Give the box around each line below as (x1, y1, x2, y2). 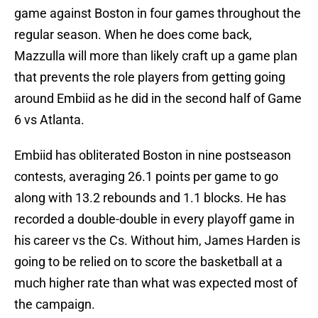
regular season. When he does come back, (14, 27, 252, 43)
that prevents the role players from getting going (14, 70, 285, 85)
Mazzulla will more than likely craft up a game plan (14, 48, 297, 64)
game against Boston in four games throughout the (14, 6, 301, 21)
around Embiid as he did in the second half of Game (14, 91, 302, 106)
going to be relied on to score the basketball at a (14, 254, 283, 270)
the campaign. (14, 297, 95, 312)
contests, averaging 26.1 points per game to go (14, 169, 278, 185)
